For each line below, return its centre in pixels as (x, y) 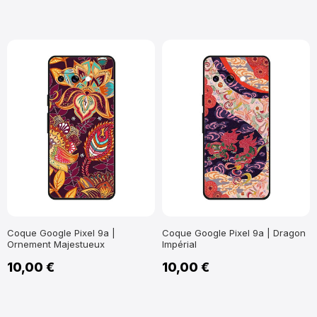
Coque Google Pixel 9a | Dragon (234, 233)
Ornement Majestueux (56, 244)
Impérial (179, 244)
